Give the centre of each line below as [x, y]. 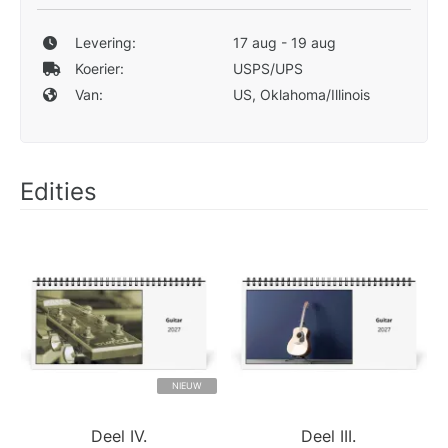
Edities [58, 191]
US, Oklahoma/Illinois [301, 94]
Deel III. [329, 435]
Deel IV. [119, 435]
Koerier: [99, 68]
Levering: [105, 42]
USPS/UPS [267, 68]
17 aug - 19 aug [284, 42]
